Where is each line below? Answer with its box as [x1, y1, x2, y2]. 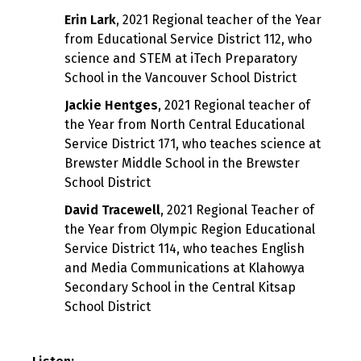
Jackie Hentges [64, 98, 158, 114]
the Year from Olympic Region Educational [64, 222, 315, 238]
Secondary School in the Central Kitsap [64, 280, 296, 296]
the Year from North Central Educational [64, 117, 305, 133]
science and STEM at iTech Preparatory [64, 51, 297, 67]
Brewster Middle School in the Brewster [64, 156, 300, 172]
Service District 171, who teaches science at [64, 136, 321, 152]
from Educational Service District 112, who [64, 31, 312, 48]
